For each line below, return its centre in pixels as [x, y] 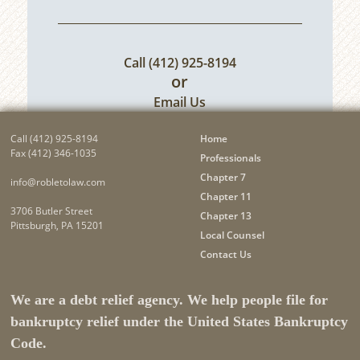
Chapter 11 [225, 196]
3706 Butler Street [52, 211]
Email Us [180, 102]
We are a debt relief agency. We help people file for [170, 299]
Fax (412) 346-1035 [54, 153]
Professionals [230, 157]
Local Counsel [232, 235]
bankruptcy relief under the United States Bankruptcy [180, 321]
